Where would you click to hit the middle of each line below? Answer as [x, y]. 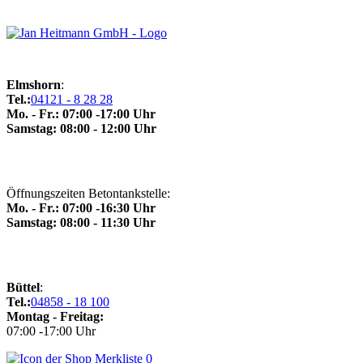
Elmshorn [34, 85]
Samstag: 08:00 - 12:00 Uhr [81, 128]
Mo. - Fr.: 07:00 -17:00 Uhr [81, 114]
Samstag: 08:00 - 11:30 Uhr [81, 222]
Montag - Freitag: [55, 316]
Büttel [23, 287]
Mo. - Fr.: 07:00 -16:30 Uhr [81, 208]
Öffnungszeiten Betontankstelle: [88, 193]
